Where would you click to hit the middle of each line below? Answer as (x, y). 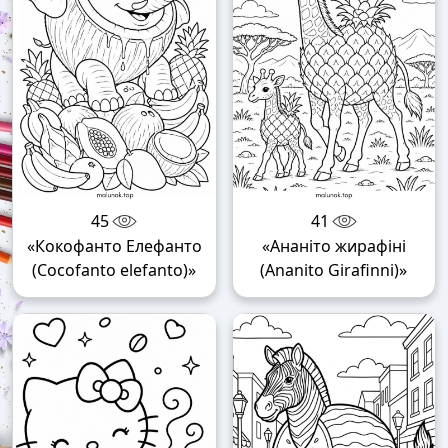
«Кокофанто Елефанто (114, 246)
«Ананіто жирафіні (333, 246)
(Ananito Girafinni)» (334, 270)
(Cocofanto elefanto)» (114, 270)
